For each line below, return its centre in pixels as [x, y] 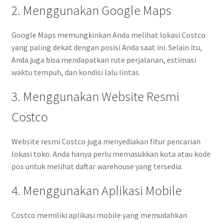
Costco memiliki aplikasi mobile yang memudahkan [99, 215]
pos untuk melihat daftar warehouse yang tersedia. [97, 167]
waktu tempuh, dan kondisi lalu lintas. [76, 72]
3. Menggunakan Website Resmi [95, 97]
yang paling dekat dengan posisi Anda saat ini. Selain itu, [107, 48]
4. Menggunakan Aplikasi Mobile [96, 191]
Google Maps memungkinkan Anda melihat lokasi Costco [108, 35]
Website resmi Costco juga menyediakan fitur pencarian [106, 142]
